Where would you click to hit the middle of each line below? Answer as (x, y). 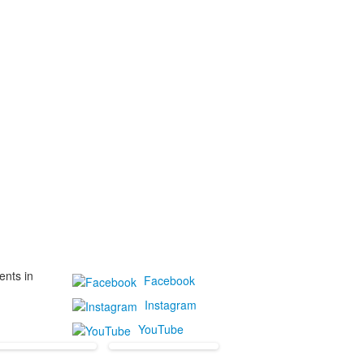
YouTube (160, 329)
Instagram (170, 304)
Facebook (169, 280)
